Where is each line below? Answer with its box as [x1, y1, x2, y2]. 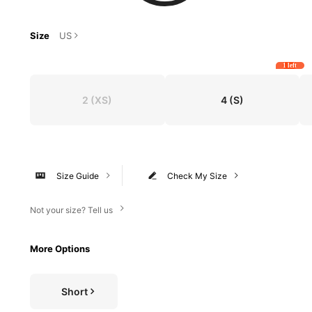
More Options [30, 242, 90, 254]
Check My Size [167, 170, 228, 181]
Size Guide [56, 170, 99, 181]
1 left [283, 62, 297, 70]
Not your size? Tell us [30, 204, 113, 215]
